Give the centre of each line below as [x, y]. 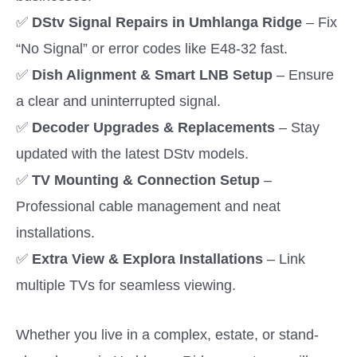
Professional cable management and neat [148, 206]
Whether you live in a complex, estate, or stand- [167, 334]
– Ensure [303, 74]
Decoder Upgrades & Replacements [153, 127]
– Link [284, 258]
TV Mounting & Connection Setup [146, 179]
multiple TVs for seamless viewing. [126, 284]
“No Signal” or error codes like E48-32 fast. [152, 48]
